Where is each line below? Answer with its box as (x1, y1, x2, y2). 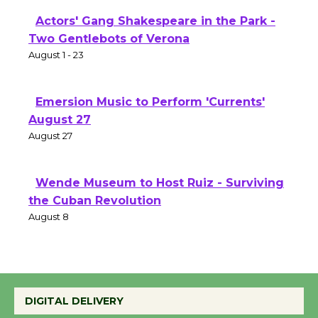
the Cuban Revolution (28, 207, 161, 221)
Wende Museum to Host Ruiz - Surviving (35, 190, 284, 204)
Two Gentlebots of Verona (28, 45, 190, 60)
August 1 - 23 (28, 62, 84, 75)
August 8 (28, 224, 69, 236)
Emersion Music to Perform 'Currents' (35, 109, 265, 123)
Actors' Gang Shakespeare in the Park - (35, 28, 275, 42)
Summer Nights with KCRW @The (35, 270, 243, 285)
